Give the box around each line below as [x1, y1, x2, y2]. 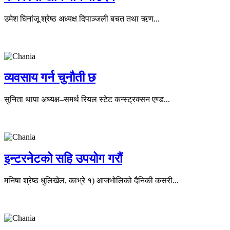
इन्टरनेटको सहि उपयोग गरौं [4, 152, 122, 166]
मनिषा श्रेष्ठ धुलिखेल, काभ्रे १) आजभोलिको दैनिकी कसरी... [4, 176, 179, 185]
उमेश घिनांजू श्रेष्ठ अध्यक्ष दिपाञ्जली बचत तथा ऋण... [4, 14, 160, 23]
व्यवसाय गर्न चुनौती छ [4, 71, 95, 85]
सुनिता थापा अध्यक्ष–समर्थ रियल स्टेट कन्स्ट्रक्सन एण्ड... [4, 95, 170, 104]
